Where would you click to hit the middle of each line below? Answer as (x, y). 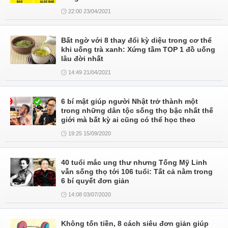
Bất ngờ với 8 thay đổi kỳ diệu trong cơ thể (136, 40)
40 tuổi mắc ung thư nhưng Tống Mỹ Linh (134, 162)
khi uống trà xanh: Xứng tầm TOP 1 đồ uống (138, 49)
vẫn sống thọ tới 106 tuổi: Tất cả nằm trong (137, 172)
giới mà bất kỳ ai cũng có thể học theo (128, 120)
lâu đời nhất (82, 59)
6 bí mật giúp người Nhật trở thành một (130, 101)
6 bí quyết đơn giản (95, 181)
